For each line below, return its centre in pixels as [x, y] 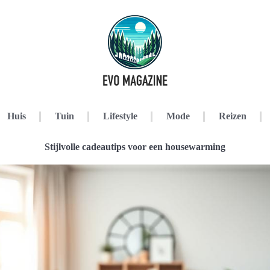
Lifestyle [120, 116]
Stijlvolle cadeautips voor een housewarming [135, 147]
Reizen [232, 116]
